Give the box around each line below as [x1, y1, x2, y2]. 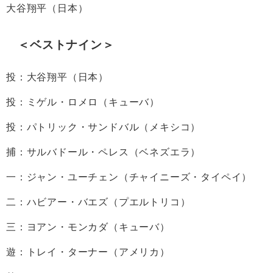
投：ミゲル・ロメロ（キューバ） [6, 96, 160, 107]
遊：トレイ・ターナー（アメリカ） [6, 246, 170, 257]
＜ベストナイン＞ [18, 38, 115, 51]
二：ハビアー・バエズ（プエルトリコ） [6, 196, 191, 207]
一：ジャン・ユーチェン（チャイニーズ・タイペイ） [6, 171, 252, 182]
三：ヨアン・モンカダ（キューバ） [6, 221, 170, 232]
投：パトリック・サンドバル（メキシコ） [6, 121, 201, 132]
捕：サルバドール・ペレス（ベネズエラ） [6, 146, 201, 157]
